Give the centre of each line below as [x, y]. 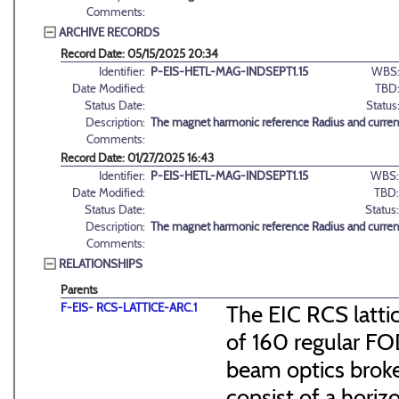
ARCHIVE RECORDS [109, 32]
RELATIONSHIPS [101, 263]
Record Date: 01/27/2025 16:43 [137, 158]
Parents [79, 290]
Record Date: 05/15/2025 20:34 [139, 54]
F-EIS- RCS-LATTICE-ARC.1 [129, 308]
